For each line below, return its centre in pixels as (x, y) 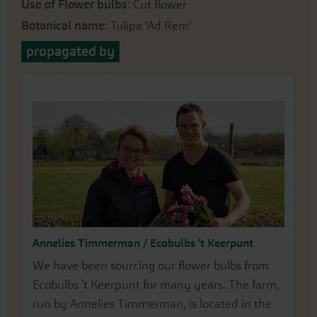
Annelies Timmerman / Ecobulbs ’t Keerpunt (143, 243)
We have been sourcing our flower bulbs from (151, 265)
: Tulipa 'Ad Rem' (148, 25)
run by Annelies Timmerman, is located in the (152, 304)
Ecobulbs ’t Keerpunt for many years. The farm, (156, 284)
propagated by (70, 51)
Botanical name (63, 25)
